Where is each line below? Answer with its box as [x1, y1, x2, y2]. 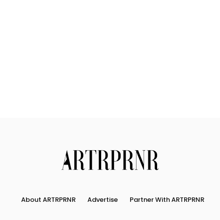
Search [111, 43, 136, 53]
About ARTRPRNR [21, 195, 76, 204]
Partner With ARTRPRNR [129, 195, 204, 204]
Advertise [87, 195, 118, 204]
